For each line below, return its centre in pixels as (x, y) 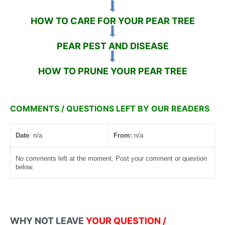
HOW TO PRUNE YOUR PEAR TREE (113, 71)
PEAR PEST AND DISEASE (113, 46)
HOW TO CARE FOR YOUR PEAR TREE (113, 21)
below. (25, 167)
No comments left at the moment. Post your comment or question (111, 159)
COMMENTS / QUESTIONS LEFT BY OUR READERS (110, 109)
